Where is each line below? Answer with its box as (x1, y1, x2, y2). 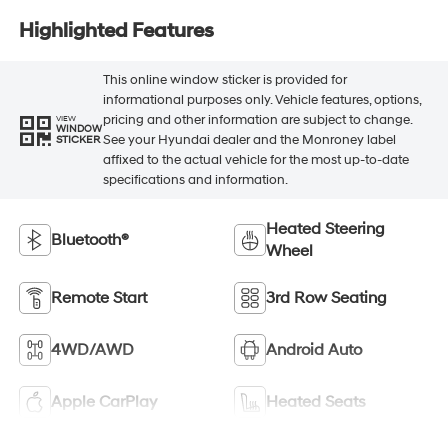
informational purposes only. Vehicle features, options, (102, 91, 421, 108)
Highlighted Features (18, 19, 214, 44)
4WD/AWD (50, 339, 134, 360)
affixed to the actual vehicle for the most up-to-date (102, 151, 409, 168)
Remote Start (50, 287, 147, 308)
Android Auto (266, 339, 362, 360)
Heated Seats (266, 391, 366, 412)
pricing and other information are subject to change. (102, 111, 412, 128)
